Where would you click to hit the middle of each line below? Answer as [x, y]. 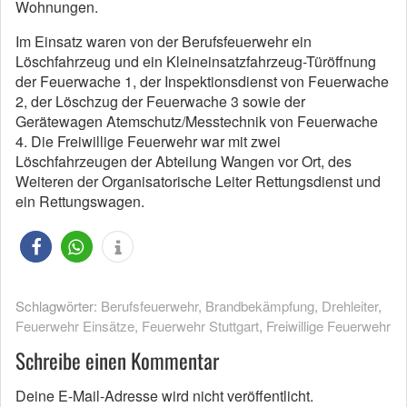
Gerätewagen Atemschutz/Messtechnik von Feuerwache [197, 121]
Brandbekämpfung [260, 306]
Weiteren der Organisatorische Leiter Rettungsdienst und [198, 181]
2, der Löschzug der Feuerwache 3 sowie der [160, 101]
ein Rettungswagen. [80, 201]
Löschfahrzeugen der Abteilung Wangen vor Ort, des [184, 161]
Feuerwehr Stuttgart [200, 326]
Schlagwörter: [58, 306]
